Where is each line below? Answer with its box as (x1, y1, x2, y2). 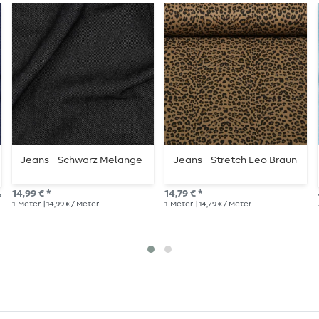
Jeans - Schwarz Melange (19, 155, 142, 166)
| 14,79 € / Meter (194, 200, 252, 209)
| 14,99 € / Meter (41, 200, 99, 209)
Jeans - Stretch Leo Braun (172, 155, 297, 166)
